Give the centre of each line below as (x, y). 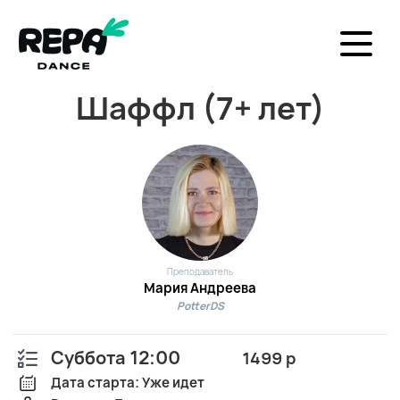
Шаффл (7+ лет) (200, 108)
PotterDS (200, 306)
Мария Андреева (200, 288)
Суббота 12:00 (116, 358)
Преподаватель (200, 271)
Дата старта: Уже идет (128, 383)
